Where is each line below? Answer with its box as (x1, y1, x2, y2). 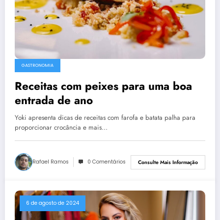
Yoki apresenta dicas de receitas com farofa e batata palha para (15, 113, 195, 123)
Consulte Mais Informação (138, 158, 198, 166)
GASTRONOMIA (22, 62, 54, 69)
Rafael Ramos (32, 158, 69, 166)
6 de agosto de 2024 (26, 199, 79, 207)
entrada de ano (15, 92, 93, 109)
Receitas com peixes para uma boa (15, 78, 192, 94)
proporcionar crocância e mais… (15, 123, 108, 133)
